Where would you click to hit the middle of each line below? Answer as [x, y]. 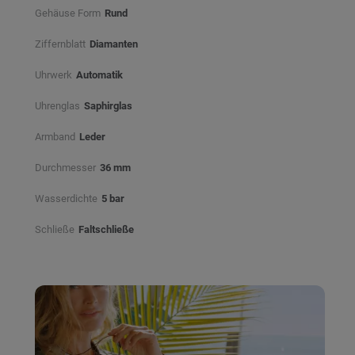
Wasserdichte [66, 198]
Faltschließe [106, 229]
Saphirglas [108, 106]
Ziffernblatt [60, 44]
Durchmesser [65, 168]
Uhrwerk [53, 75]
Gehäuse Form [68, 13]
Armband [55, 137]
